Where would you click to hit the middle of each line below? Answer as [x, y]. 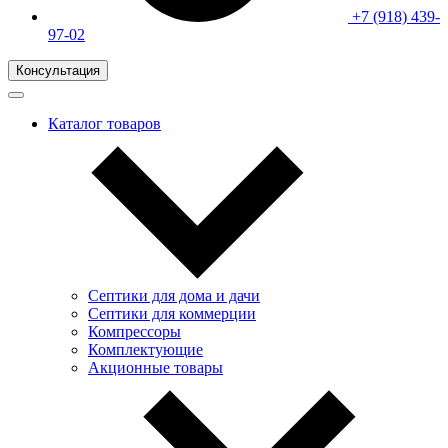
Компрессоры [134, 331]
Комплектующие [145, 349]
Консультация [58, 70]
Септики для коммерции [172, 313]
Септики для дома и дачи [174, 295]
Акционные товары [155, 367]
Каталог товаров [104, 123]
